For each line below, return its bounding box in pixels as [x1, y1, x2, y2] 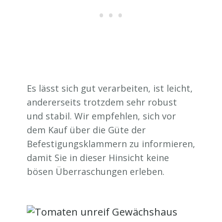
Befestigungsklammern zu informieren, [27, 138, 195, 150]
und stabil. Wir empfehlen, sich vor [27, 110, 176, 122]
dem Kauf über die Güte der [27, 124, 146, 136]
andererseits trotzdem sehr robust [27, 96, 177, 109]
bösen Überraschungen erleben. [27, 166, 165, 178]
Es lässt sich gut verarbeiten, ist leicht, [27, 82, 193, 95]
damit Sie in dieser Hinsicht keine [27, 152, 169, 164]
